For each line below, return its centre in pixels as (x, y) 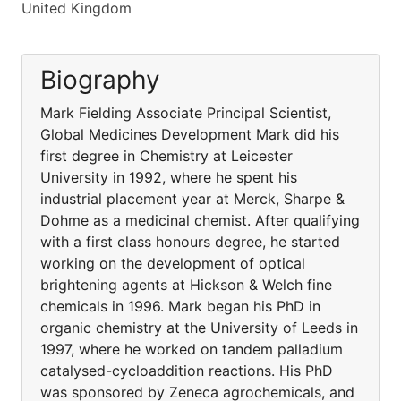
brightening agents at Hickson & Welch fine (186, 285)
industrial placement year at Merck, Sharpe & (192, 199)
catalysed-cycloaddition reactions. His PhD (187, 371)
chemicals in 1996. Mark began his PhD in (180, 306)
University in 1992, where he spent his (169, 177)
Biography (100, 80)
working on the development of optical (173, 263)
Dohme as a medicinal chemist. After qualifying (200, 220)
